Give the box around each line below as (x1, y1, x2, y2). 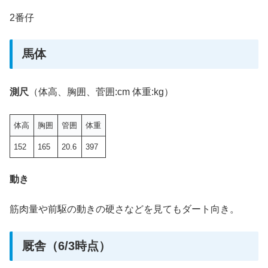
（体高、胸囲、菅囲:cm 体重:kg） (29, 87, 173, 98)
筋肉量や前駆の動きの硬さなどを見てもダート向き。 (10, 204, 239, 215)
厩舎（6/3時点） (22, 239, 111, 252)
